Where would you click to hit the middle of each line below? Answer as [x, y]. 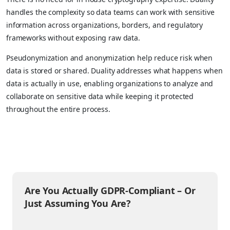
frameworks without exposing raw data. [73, 37]
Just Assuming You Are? [78, 203]
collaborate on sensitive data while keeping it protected [100, 96]
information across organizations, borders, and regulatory [105, 25]
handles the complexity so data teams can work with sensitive [110, 12]
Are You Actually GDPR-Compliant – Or [110, 190]
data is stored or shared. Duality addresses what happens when [114, 70]
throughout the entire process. [58, 109]
